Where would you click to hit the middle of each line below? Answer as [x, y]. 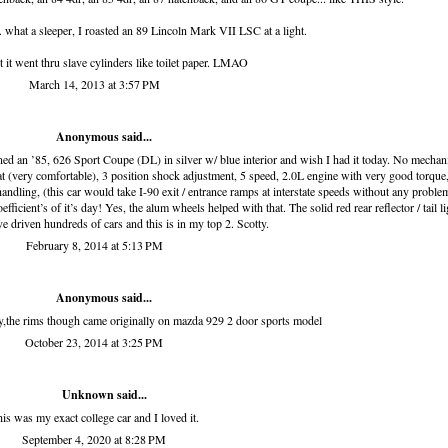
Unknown [87, 395]
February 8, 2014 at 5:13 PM [94, 245]
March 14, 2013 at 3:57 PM [94, 84]
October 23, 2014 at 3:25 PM [94, 342]
